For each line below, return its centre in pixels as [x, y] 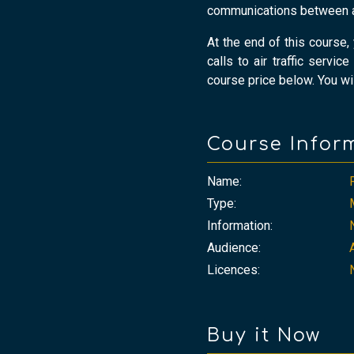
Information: [240, 226]
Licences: [233, 270]
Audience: [234, 248]
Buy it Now [264, 336]
